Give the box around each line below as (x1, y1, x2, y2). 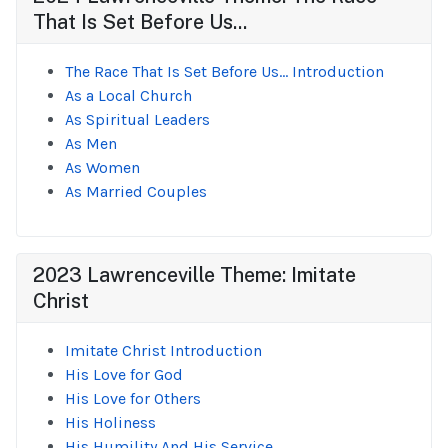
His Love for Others (65, 389, 201, 408)
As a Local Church (65, 86, 192, 105)
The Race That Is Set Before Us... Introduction (65, 62, 384, 81)
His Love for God (65, 365, 183, 384)
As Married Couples (65, 182, 207, 201)
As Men (65, 134, 117, 153)
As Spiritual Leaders (65, 110, 210, 129)
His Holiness (65, 413, 156, 432)
